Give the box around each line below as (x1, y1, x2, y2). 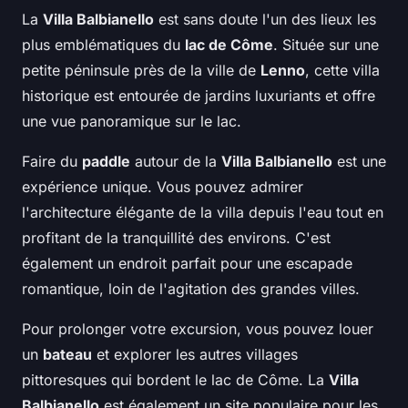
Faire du (22, 152, 82, 171)
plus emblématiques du (22, 36, 185, 55)
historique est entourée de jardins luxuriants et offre (22, 87, 375, 106)
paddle (82, 152, 130, 171)
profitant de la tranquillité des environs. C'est (22, 229, 331, 248)
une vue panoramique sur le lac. (22, 112, 241, 131)
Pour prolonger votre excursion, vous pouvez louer (22, 320, 373, 339)
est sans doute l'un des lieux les (154, 10, 376, 29)
